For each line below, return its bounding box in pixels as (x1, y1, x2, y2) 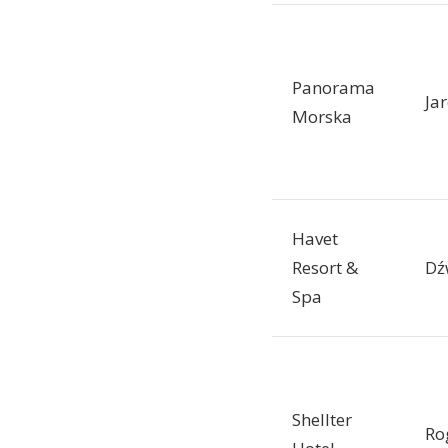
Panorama (292, 76, 375, 100)
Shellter (292, 408, 352, 432)
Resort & (292, 256, 358, 280)
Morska (292, 105, 352, 129)
